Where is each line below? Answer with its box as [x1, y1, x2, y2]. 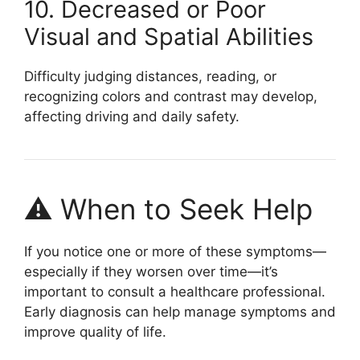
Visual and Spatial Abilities [24, 22, 313, 51]
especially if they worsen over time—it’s [24, 263, 278, 280]
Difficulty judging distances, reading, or [24, 67, 276, 84]
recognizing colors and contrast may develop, [24, 88, 317, 104]
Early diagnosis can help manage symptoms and [24, 303, 336, 320]
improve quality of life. [24, 323, 166, 340]
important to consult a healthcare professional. [24, 283, 325, 300]
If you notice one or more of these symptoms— [24, 243, 326, 260]
